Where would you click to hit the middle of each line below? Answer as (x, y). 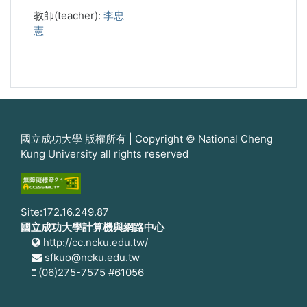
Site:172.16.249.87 (65, 212)
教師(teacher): (69, 15)
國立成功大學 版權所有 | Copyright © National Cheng (147, 139)
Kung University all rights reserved (105, 154)
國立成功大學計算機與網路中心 (93, 227)
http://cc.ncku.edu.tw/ (94, 242)
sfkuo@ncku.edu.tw (91, 257)
